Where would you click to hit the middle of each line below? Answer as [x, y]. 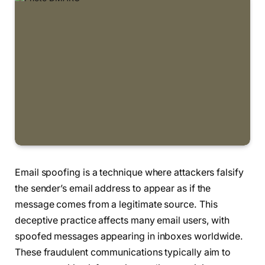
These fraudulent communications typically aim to [123, 253]
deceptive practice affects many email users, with [122, 221]
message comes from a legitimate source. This [116, 205]
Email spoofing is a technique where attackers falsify [129, 173]
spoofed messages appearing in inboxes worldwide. [129, 237]
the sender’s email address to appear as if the [113, 189]
